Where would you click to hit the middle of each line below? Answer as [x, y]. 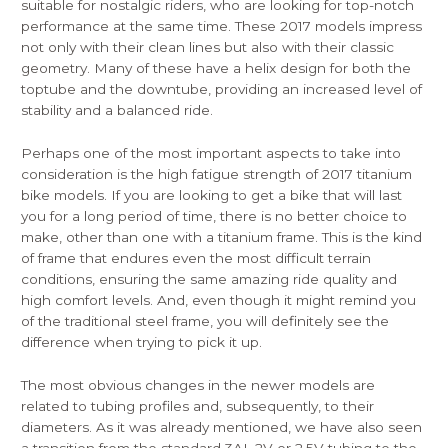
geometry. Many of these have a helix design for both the [216, 68]
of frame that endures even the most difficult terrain [196, 258]
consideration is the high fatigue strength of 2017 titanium [217, 174]
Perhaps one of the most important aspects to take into [211, 153]
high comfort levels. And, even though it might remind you [219, 300]
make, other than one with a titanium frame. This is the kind [222, 237]
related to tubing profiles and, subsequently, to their [198, 406]
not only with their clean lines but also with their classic [208, 47]
